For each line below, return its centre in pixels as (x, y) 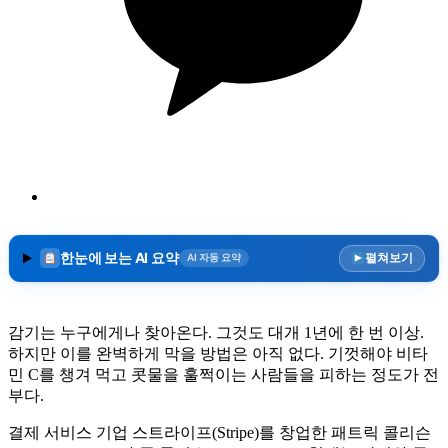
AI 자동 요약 (213, 257)
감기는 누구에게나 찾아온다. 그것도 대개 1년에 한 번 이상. (216, 332)
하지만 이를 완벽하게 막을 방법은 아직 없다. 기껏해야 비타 (218, 353)
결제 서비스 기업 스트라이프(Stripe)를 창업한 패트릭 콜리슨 (219, 432)
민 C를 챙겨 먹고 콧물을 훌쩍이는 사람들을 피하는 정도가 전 (223, 374)
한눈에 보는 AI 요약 (119, 257)
